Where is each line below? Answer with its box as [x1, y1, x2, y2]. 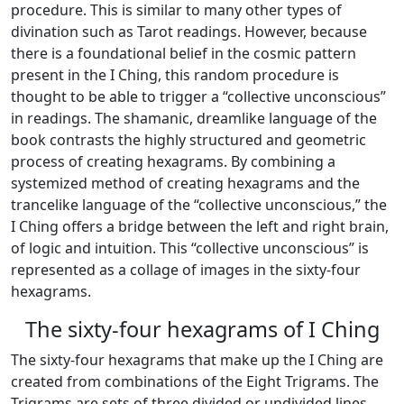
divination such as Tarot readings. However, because [11, 22, 367, 41]
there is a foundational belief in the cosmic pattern [11, 43, 356, 63]
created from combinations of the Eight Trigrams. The [11, 372, 379, 391]
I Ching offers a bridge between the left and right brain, [11, 216, 389, 236]
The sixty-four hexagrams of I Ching [24, 315, 380, 344]
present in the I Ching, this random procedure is [11, 65, 339, 85]
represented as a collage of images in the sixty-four [11, 260, 361, 280]
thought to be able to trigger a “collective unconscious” [11, 87, 386, 106]
